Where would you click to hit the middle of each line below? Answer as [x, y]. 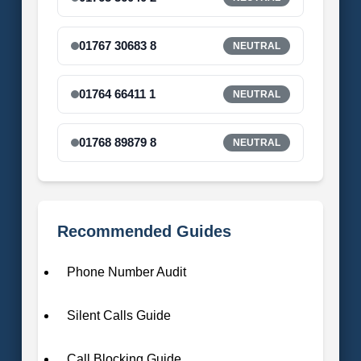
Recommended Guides [144, 231]
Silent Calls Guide [118, 315]
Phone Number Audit [126, 272]
